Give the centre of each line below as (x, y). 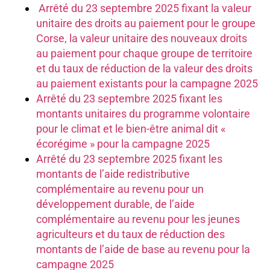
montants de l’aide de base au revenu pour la (143, 250)
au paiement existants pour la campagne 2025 (147, 84)
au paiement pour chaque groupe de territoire (144, 54)
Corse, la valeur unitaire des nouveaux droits (142, 39)
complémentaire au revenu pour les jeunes (138, 219)
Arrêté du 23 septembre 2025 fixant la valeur (145, 8)
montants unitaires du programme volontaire (143, 114)
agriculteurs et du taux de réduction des (130, 234)
